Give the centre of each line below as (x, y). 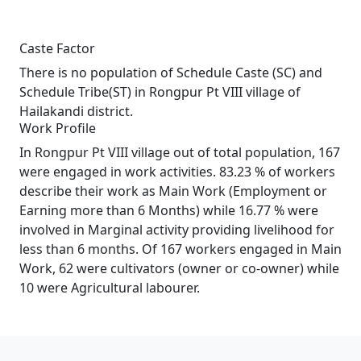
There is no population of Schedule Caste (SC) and (171, 73)
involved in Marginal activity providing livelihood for (177, 230)
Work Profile (58, 128)
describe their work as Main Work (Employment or (173, 191)
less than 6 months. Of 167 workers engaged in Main (180, 249)
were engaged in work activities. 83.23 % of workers (177, 172)
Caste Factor (57, 48)
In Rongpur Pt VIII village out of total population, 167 (180, 152)
